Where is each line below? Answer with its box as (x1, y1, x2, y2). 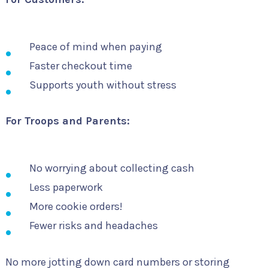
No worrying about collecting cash (29, 162, 194, 175)
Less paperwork (29, 181, 103, 194)
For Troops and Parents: (5, 114, 130, 128)
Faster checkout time (29, 59, 132, 72)
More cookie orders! (29, 200, 123, 214)
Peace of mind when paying (29, 39, 162, 53)
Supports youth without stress (29, 78, 176, 92)
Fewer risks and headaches (29, 219, 158, 233)
